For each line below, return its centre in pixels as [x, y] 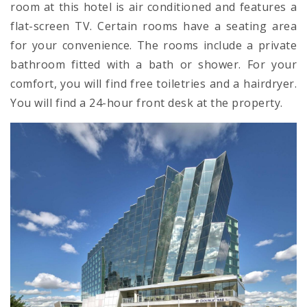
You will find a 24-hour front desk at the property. [147, 103]
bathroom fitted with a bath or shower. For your [153, 65]
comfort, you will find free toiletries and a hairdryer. [153, 84]
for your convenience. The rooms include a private [153, 46]
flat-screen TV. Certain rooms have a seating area [153, 26]
